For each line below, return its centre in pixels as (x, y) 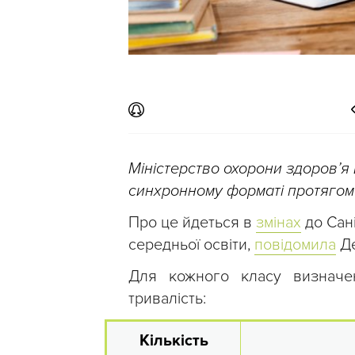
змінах (279, 223)
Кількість (174, 341)
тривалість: (167, 299)
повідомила (295, 245)
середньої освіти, (191, 245)
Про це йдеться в (192, 223)
